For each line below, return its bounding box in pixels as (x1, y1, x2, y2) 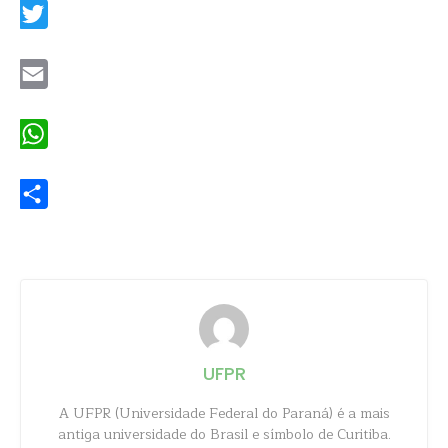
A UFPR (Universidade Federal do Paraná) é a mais (58, 402, 390, 425)
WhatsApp (18, 152, 91, 175)
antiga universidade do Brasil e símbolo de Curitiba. (57, 423, 391, 446)
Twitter (18, 32, 66, 55)
